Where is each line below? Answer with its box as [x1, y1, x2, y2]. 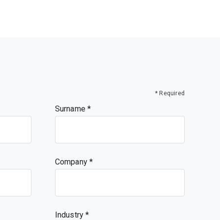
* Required [155, 90, 185, 97]
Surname [55, 104, 87, 113]
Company [55, 157, 89, 166]
